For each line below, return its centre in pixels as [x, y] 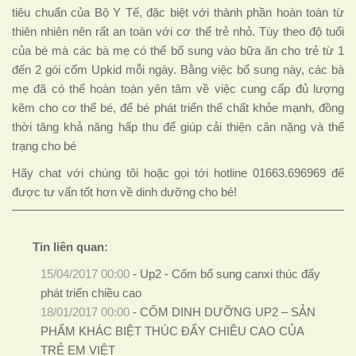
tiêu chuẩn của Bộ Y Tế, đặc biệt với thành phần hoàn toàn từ [178, 13]
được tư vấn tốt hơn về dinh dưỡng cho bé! [124, 193]
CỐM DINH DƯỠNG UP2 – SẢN [227, 313]
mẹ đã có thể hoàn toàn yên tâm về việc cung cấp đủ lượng [178, 89]
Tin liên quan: [70, 248]
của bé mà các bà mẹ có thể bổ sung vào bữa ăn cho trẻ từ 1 [178, 51]
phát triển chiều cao [91, 294]
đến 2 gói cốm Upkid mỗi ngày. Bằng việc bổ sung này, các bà [178, 70]
